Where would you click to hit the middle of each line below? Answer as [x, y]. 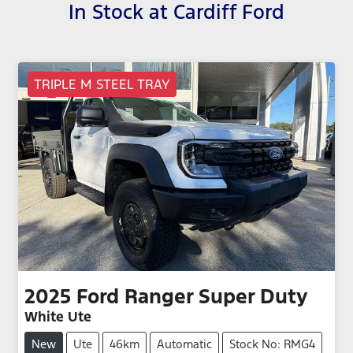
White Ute [58, 317]
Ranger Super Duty [216, 297]
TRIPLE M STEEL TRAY [102, 84]
